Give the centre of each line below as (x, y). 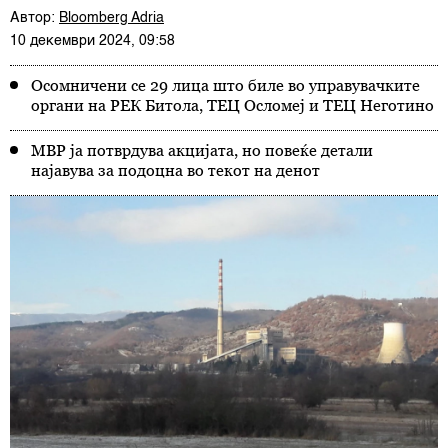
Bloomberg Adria (111, 18)
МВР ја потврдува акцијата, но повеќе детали (202, 150)
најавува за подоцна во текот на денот (175, 170)
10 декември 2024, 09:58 (92, 41)
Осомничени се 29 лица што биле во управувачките (225, 85)
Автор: (34, 18)
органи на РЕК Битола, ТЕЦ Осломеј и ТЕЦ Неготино (232, 105)
